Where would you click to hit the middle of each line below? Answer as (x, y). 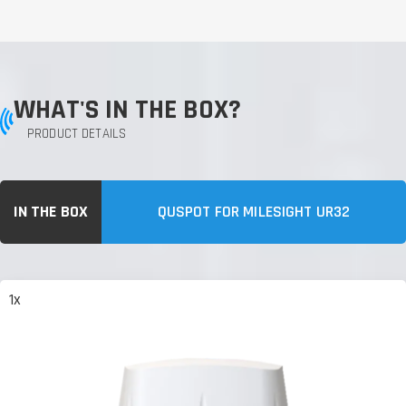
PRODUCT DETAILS (77, 133)
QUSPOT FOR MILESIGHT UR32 (254, 211)
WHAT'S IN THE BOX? (127, 110)
